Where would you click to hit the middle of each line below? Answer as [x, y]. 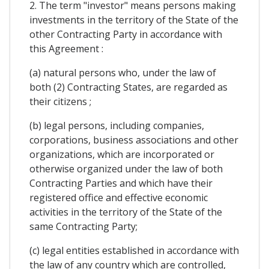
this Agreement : [66, 49]
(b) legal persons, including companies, [117, 126]
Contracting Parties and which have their [121, 183]
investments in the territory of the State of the [134, 20]
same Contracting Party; [83, 227]
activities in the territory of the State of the [126, 212]
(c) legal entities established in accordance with [134, 251]
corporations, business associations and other [134, 140]
